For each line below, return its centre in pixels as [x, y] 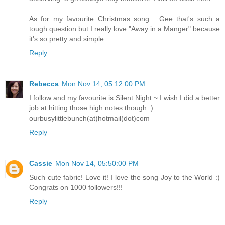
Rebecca [44, 84]
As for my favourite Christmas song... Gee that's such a [125, 19]
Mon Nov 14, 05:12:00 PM [103, 84]
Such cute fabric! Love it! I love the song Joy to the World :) [125, 178]
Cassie [41, 163]
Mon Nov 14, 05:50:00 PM [97, 163]
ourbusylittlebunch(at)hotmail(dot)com [89, 118]
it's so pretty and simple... [70, 39]
